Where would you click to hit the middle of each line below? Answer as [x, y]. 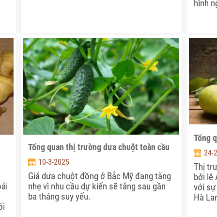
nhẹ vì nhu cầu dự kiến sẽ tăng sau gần [97, 186]
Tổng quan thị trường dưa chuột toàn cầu [99, 147]
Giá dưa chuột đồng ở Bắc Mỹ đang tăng [99, 176]
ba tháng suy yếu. [59, 197]
